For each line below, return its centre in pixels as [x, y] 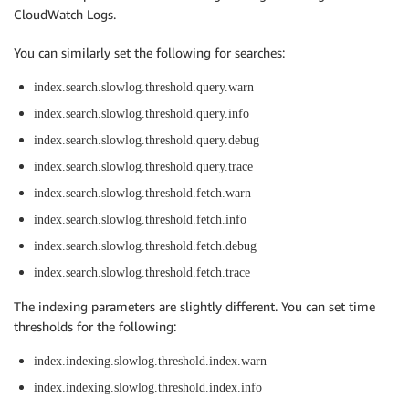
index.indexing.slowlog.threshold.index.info [148, 388]
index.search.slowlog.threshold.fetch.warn [142, 194]
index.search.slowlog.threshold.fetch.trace [142, 273]
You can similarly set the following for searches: [149, 53]
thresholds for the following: [95, 327]
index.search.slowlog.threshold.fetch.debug [145, 246]
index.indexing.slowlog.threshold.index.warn [150, 362]
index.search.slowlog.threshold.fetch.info [140, 220]
